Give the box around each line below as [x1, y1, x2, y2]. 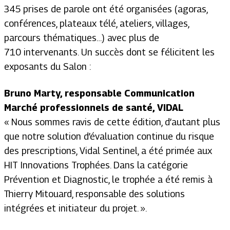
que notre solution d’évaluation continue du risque [4, 130, 214, 142]
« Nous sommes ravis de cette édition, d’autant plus [4, 116, 220, 127]
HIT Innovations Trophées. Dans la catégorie [4, 159, 188, 170]
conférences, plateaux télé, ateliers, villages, [4, 17, 189, 29]
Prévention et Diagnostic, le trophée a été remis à [4, 174, 213, 185]
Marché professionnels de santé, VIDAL [4, 102, 183, 113]
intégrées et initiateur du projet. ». [4, 202, 147, 214]
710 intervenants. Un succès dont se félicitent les [4, 46, 215, 57]
